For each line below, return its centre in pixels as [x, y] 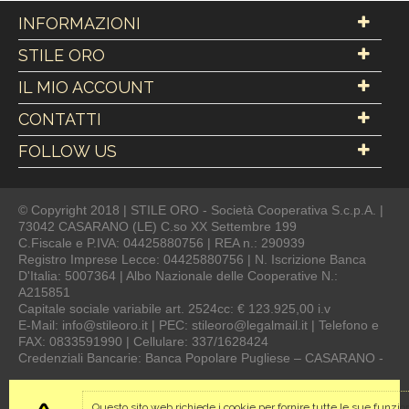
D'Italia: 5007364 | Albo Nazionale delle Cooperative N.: [178, 276]
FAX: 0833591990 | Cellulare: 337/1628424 [143, 341]
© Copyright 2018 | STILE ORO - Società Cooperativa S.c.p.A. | [200, 210]
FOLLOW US [67, 151]
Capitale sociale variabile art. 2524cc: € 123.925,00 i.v [174, 309]
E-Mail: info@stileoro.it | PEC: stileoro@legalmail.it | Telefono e [198, 325]
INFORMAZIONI [79, 23]
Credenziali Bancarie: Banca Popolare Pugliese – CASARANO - [200, 358]
